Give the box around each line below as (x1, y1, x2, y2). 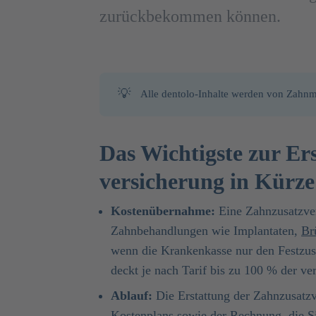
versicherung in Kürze (99, 168, 315, 194)
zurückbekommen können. (99, 7, 281, 26)
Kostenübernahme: (111, 203, 215, 218)
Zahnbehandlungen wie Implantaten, (111, 223, 301, 238)
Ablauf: (111, 288, 152, 303)
